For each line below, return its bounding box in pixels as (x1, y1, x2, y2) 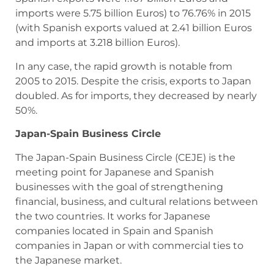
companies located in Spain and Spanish (15, 224, 213, 237)
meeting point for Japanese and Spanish (15, 166, 214, 178)
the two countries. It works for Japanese (15, 210, 210, 222)
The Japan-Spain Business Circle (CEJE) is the (15, 151, 235, 163)
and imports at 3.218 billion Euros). (15, 37, 180, 49)
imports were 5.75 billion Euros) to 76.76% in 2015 (15, 7, 251, 20)
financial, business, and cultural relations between (15, 195, 258, 207)
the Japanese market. (15, 254, 122, 266)
